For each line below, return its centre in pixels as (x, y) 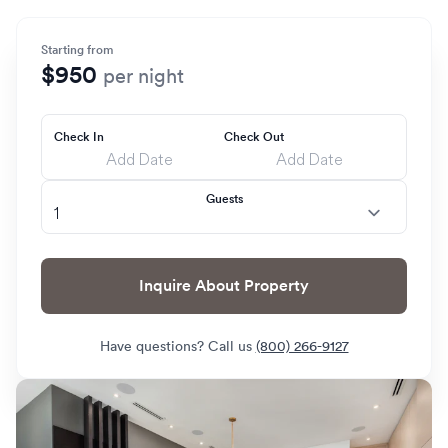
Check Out (254, 136)
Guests (224, 198)
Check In (79, 136)
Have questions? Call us (177, 346)
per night (143, 76)
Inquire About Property (276, 285)
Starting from (77, 49)
